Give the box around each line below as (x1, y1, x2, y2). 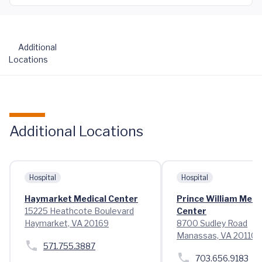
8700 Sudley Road (177, 218, 247, 228)
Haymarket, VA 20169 (25, 218, 109, 228)
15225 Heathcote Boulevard (25, 206, 134, 216)
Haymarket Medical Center (25, 194, 138, 204)
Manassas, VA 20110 (177, 230, 257, 240)
